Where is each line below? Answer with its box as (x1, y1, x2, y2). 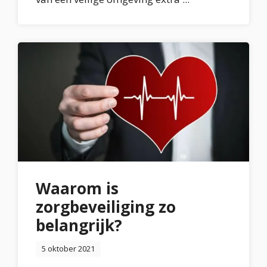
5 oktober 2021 (42, 243, 95, 254)
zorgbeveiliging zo (36, 196, 176, 218)
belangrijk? (36, 215, 122, 236)
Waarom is (36, 178, 119, 199)
